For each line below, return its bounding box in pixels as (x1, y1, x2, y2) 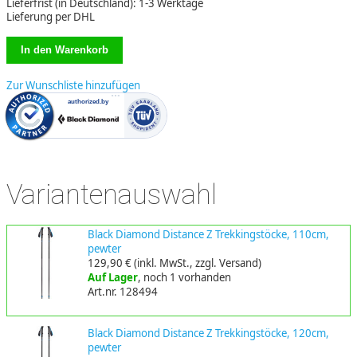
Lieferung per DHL (6, 9, 95, 24)
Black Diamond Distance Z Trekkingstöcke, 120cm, (87, 325, 329, 340)
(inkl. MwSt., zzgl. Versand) (131, 256, 261, 271)
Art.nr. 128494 (87, 284, 158, 300)
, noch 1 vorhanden (137, 270, 231, 285)
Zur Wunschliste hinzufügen (6, 77, 140, 92)
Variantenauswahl (6, 178, 217, 210)
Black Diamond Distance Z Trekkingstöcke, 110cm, (87, 227, 329, 242)
